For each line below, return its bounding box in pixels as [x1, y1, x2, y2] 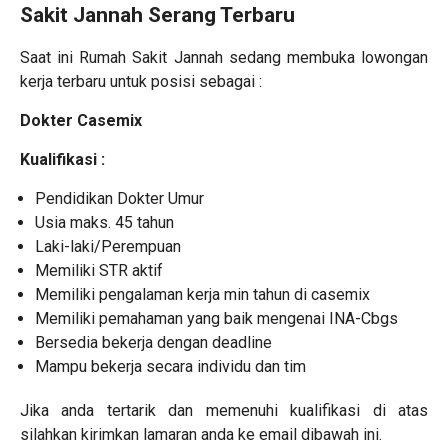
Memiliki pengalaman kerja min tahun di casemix [35, 285, 370, 305]
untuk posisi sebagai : [106, 72, 262, 92]
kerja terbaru [20, 72, 106, 92]
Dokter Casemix [20, 111, 142, 131]
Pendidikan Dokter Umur [35, 189, 204, 209]
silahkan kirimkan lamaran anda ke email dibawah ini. [20, 425, 382, 445]
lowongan [361, 48, 428, 68]
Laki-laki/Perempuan [35, 237, 181, 257]
